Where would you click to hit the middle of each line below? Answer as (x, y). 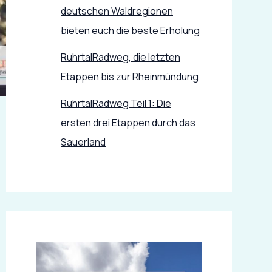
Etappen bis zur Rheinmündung (130, 76)
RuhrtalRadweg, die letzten (121, 57)
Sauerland (83, 142)
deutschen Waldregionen (117, 11)
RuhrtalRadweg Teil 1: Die (116, 103)
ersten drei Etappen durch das (128, 122)
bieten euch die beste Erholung (130, 30)
